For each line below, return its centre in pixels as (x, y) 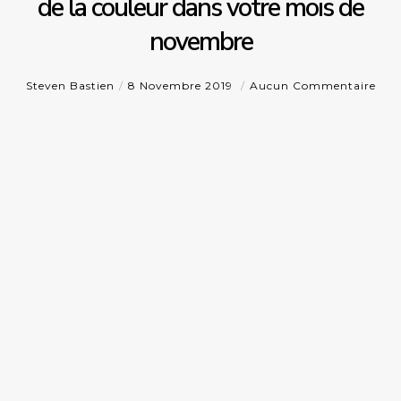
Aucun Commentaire (312, 85)
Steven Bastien (70, 85)
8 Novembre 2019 (182, 85)
